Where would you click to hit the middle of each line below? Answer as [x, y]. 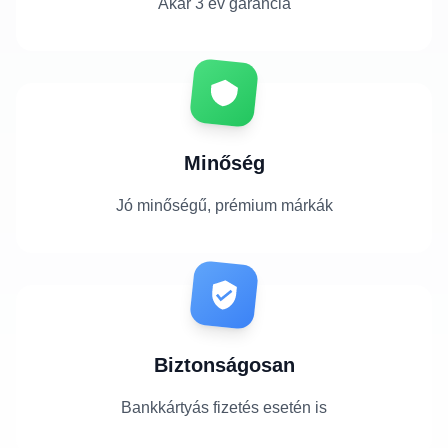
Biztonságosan [224, 364]
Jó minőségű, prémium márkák [224, 205]
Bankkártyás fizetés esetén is [224, 407]
